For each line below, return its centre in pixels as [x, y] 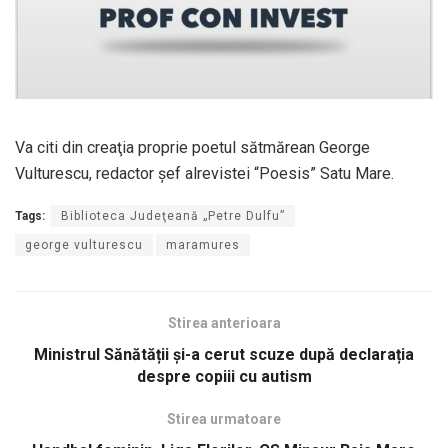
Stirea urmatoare [224, 418]
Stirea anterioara [224, 322]
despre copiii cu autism [224, 376]
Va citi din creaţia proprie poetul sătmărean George [192, 147]
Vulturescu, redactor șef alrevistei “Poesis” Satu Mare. [204, 173]
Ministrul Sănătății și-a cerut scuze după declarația [224, 354]
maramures [203, 244]
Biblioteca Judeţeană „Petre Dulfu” [173, 215]
